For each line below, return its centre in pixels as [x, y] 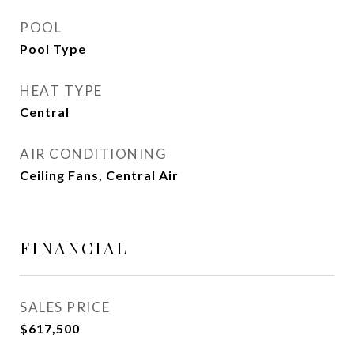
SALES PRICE [65, 307]
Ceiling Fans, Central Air [99, 175]
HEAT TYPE [61, 90]
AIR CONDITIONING [93, 154]
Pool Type [53, 49]
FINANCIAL [74, 247]
